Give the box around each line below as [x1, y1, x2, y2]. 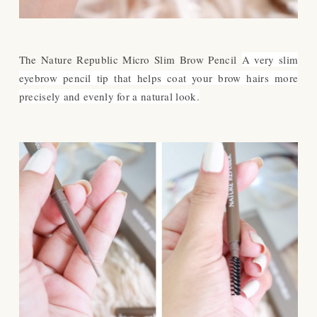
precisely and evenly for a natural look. [18, 89, 200, 104]
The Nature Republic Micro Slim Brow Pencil [18, 52, 242, 67]
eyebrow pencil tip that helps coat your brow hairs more [18, 71, 299, 86]
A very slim [241, 52, 299, 67]
